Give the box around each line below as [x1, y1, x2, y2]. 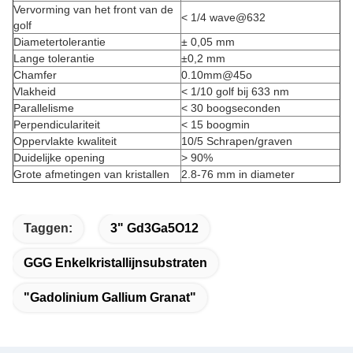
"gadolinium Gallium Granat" [24, 291, 196, 304]
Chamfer [13, 69, 57, 81]
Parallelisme [13, 102, 74, 114]
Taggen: [24, 221, 72, 235]
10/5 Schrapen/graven [181, 135, 292, 147]
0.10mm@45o [181, 69, 252, 81]
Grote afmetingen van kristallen [13, 168, 169, 180]
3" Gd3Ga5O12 [110, 221, 199, 235]
